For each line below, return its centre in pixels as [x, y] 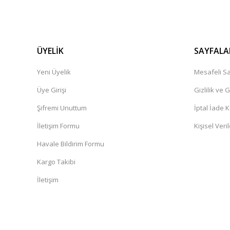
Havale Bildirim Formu [71, 144]
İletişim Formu [58, 126]
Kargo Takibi [56, 162]
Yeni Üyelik [54, 72]
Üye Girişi [52, 90]
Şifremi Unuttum [62, 108]
